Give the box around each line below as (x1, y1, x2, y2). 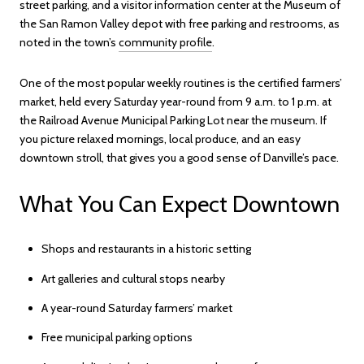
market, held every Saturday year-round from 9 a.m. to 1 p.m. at (19, 94, 331, 110)
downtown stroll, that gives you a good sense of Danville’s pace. (19, 150, 339, 166)
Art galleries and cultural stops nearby (41, 271, 225, 286)
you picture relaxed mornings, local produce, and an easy (19, 132, 301, 147)
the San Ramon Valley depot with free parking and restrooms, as (19, 16, 340, 32)
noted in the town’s (19, 35, 119, 50)
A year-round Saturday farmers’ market (41, 301, 232, 316)
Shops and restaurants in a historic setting (41, 241, 251, 257)
